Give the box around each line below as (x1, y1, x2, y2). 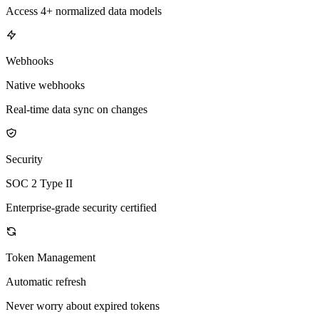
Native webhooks (6, 79, 85, 92)
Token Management (6, 251, 95, 264)
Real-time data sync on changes (6, 103, 147, 116)
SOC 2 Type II (6, 177, 73, 190)
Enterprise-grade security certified (6, 202, 157, 214)
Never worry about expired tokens (6, 300, 159, 313)
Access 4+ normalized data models (6, 5, 162, 18)
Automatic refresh (6, 276, 86, 288)
